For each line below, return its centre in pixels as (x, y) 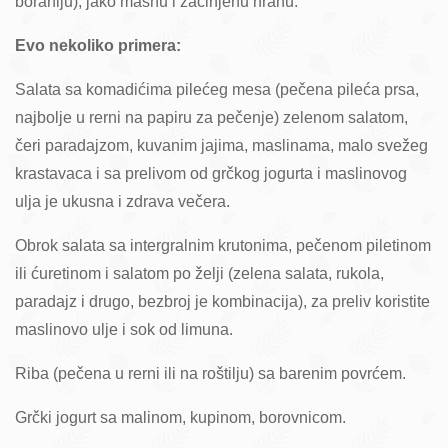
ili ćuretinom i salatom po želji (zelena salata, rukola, (199, 274)
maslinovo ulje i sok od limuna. (124, 330)
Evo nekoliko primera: (98, 46)
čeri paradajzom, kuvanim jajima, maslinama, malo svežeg (221, 146)
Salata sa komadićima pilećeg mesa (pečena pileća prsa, (217, 90)
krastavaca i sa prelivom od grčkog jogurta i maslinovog (211, 174)
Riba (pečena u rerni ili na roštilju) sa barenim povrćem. (210, 374)
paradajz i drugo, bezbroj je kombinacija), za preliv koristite (222, 302)
